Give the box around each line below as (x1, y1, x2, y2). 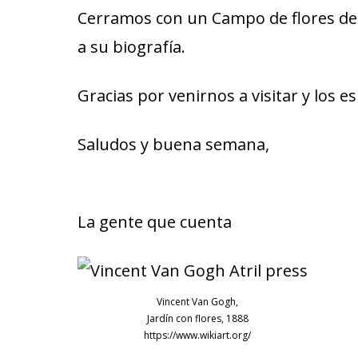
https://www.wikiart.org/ (144, 328, 251, 342)
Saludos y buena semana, (78, 133, 269, 155)
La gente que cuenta (78, 211, 232, 233)
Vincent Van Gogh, (157, 294, 238, 308)
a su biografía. (78, 36, 185, 58)
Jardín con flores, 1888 (146, 311, 249, 325)
